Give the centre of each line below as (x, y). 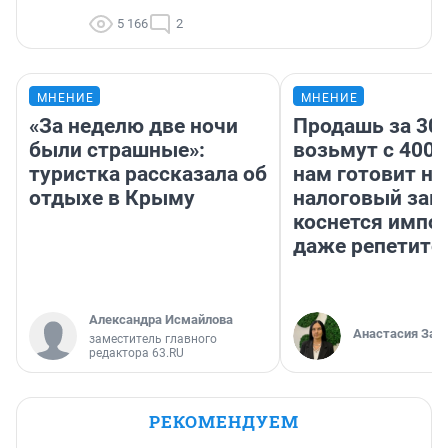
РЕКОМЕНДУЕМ (224, 422)
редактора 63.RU (136, 353)
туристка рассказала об (148, 174)
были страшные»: (117, 150)
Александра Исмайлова (161, 320)
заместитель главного (153, 339)
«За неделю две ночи (133, 126)
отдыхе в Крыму (112, 198)
